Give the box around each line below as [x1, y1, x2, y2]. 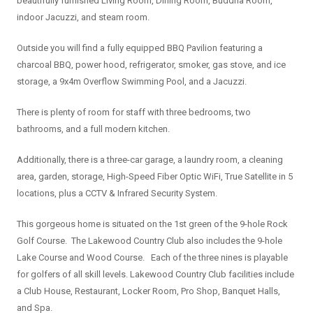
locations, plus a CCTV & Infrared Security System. [17, 188, 217, 199]
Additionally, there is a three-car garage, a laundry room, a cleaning [17, 154, 283, 166]
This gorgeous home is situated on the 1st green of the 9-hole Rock [17, 219, 288, 230]
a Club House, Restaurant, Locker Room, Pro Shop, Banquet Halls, [17, 286, 280, 297]
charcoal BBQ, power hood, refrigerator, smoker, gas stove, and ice [17, 59, 286, 71]
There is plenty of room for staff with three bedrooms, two [17, 107, 251, 118]
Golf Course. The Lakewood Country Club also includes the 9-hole [17, 235, 282, 247]
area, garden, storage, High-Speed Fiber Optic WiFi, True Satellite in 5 [17, 171, 293, 182]
